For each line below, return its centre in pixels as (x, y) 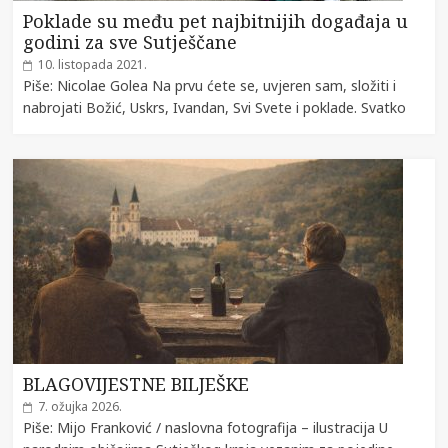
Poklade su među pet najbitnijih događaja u (216, 20)
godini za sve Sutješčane (130, 41)
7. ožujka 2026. (80, 406)
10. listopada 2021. (93, 64)
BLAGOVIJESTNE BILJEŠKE (136, 383)
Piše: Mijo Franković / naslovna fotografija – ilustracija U (206, 427)
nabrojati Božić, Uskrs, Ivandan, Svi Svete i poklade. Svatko (215, 107)
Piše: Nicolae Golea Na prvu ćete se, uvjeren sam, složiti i (210, 85)
